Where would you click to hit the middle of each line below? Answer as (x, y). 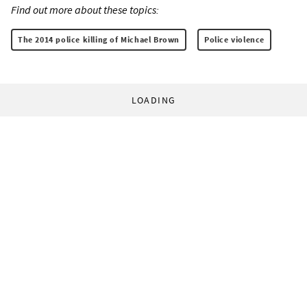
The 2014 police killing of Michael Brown (99, 40)
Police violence (235, 40)
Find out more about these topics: (85, 10)
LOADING (153, 100)
